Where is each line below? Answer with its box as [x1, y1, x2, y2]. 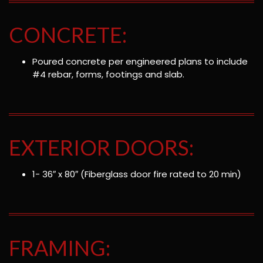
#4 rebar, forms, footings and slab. [32, 68, 187, 81]
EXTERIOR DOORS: [9, 134, 194, 161]
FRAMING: [9, 234, 110, 261]
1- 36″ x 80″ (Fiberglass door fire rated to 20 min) [32, 168, 241, 181]
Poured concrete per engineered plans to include [32, 55, 248, 68]
